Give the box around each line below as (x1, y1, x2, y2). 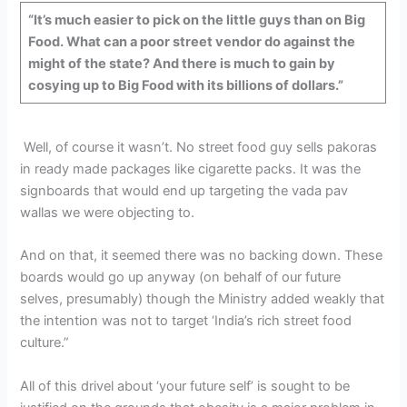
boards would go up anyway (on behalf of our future (20, 269, 342, 286)
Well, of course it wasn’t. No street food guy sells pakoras (20, 139, 378, 155)
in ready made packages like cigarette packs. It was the (20, 161, 362, 177)
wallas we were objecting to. (20, 204, 195, 221)
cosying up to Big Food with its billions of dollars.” (27, 76, 343, 94)
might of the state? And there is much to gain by (27, 55, 335, 72)
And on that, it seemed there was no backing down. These (20, 247, 383, 264)
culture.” (20, 334, 70, 352)
